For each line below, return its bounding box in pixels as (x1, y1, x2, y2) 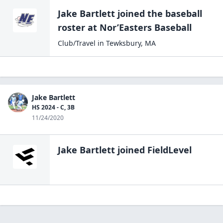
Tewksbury (106, 38, 141, 48)
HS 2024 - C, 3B (32, 103, 75, 111)
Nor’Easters (100, 21, 152, 33)
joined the (115, 7, 165, 19)
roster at (58, 21, 97, 33)
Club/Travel (58, 38, 96, 48)
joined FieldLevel (115, 144, 192, 156)
